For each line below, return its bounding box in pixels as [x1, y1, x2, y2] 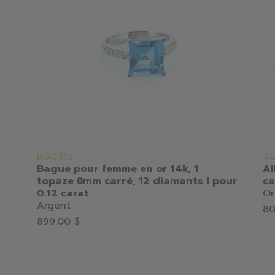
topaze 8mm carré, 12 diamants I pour [36, 174, 238, 189]
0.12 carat [36, 186, 89, 201]
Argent [36, 198, 71, 214]
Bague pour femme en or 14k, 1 [36, 161, 198, 177]
